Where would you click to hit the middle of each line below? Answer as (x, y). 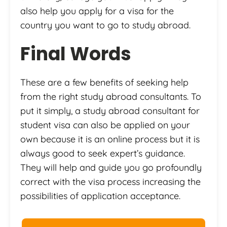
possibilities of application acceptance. (100, 196)
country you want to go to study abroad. (105, 25)
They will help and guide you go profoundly (111, 167)
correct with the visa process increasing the (110, 181)
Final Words (76, 54)
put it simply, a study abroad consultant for (110, 110)
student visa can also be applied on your (105, 125)
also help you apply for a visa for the (97, 11)
